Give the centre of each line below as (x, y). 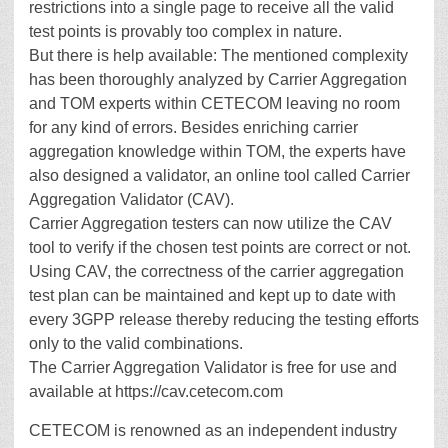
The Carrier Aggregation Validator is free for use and (213, 367)
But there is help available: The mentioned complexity (218, 55)
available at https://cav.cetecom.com (156, 391)
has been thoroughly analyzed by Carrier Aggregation (218, 79)
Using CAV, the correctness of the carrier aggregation (216, 271)
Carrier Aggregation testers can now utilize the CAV (210, 223)
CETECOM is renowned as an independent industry (213, 430)
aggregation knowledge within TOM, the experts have (217, 151)
